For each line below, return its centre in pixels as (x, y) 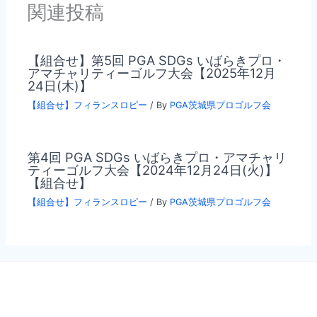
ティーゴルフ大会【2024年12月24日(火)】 (153, 170)
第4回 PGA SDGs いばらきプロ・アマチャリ (157, 157)
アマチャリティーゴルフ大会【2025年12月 (152, 73)
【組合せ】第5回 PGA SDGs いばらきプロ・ (157, 60)
